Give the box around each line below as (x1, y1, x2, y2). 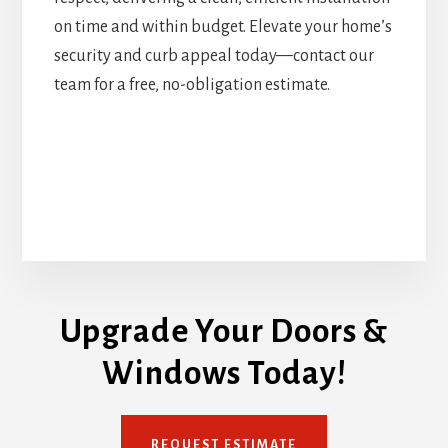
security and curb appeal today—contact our (53, 47, 374, 66)
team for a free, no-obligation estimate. (53, 76, 330, 95)
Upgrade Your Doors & (60, 313, 388, 349)
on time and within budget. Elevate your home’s (53, 18, 392, 37)
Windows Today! (101, 355, 347, 391)
